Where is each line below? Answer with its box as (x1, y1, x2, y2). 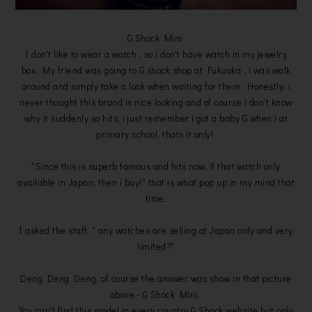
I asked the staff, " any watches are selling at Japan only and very (19, 224, 293, 236)
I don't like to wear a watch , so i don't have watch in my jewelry (25, 47, 287, 60)
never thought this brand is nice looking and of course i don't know (19, 95, 292, 108)
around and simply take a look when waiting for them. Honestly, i (21, 79, 291, 92)
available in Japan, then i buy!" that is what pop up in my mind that (17, 175, 295, 188)
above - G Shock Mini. (109, 288, 203, 300)
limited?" (137, 240, 175, 252)
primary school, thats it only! (96, 127, 216, 140)
